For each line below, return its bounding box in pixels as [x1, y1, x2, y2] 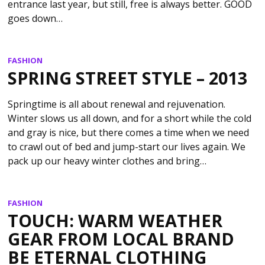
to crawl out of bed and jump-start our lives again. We [8, 140, 246, 153]
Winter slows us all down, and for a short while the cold [8, 111, 252, 125]
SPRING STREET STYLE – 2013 [8, 66, 247, 89]
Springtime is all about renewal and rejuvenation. [8, 97, 226, 111]
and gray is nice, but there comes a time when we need [8, 125, 250, 139]
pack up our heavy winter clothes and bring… [8, 154, 207, 167]
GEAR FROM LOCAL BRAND [8, 227, 235, 251]
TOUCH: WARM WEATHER [8, 209, 223, 232]
